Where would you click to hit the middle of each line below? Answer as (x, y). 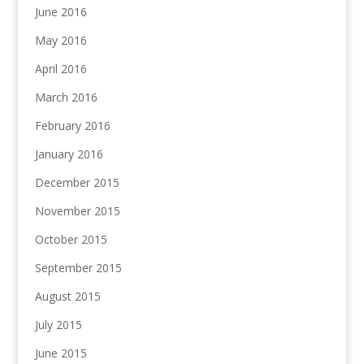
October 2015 (71, 240)
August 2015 (67, 297)
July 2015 (58, 325)
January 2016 (69, 154)
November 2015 (77, 211)
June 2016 (61, 12)
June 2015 (61, 353)
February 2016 (72, 126)
